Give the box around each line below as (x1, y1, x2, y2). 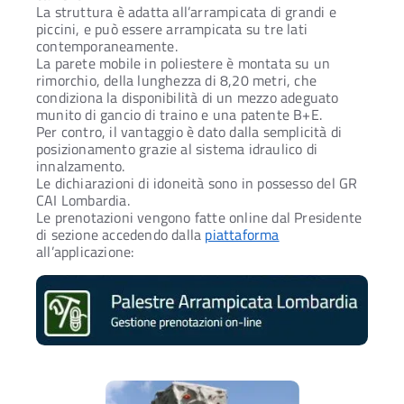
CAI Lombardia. (36, 189, 130, 212)
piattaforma (205, 224, 280, 246)
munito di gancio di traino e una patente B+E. (36, 104, 323, 126)
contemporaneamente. (36, 35, 178, 58)
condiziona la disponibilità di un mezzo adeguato (36, 87, 339, 109)
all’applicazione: (36, 241, 134, 263)
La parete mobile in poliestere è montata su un (36, 52, 331, 75)
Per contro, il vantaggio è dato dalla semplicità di (36, 121, 343, 143)
